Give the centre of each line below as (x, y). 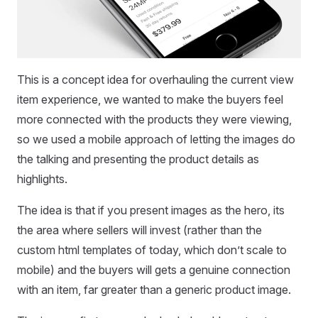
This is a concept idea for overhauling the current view (155, 79)
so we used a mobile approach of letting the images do (156, 139)
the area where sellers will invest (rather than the (139, 230)
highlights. (42, 179)
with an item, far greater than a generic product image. (154, 290)
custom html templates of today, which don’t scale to (152, 250)
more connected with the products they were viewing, (154, 119)
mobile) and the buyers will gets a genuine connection (154, 270)
